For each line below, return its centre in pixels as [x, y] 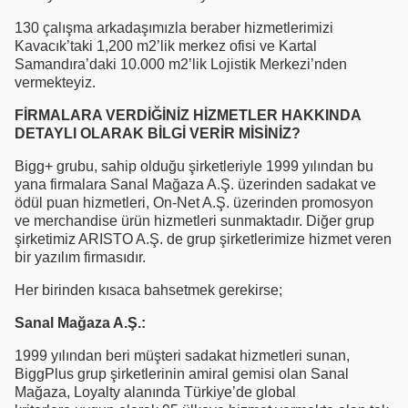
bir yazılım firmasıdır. [80, 257]
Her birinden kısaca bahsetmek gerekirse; [148, 290]
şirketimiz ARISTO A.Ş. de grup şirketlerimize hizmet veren [203, 239]
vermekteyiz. [55, 82]
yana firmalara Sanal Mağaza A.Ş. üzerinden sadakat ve [195, 184]
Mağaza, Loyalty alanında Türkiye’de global [155, 392]
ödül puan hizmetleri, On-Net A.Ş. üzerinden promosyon [194, 202]
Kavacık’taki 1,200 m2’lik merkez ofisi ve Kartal [166, 46]
